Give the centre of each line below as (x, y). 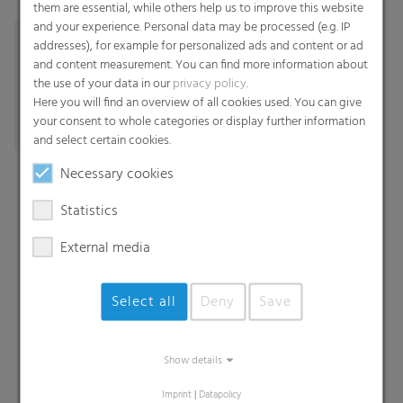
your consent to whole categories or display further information (199, 122)
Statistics (89, 211)
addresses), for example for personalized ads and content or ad (198, 46)
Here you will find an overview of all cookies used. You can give (197, 103)
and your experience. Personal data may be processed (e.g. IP (192, 27)
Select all (144, 302)
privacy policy (209, 84)
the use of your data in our (103, 84)
